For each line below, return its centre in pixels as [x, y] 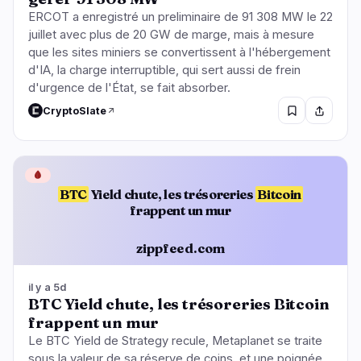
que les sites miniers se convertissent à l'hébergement [179, 53]
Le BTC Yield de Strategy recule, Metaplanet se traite [175, 341]
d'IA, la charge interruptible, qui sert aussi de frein [164, 71]
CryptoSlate [75, 110]
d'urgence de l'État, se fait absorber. [129, 88]
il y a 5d [48, 288]
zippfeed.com [180, 248]
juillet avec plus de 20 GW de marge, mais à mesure [171, 35]
